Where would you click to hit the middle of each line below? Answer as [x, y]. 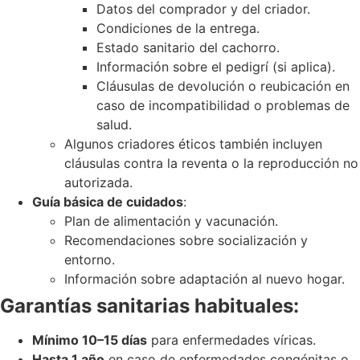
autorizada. [98, 182]
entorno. [90, 259]
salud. [114, 124]
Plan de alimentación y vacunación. [171, 221]
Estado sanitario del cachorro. [188, 47]
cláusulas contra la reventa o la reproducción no [211, 163]
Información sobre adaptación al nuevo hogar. [205, 278]
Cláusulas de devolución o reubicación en [223, 86]
